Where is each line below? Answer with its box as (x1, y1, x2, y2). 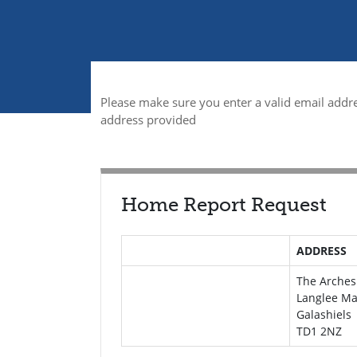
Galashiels (296, 307, 351, 322)
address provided (100, 112, 196, 127)
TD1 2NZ (296, 324, 342, 339)
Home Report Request (121, 193, 327, 216)
